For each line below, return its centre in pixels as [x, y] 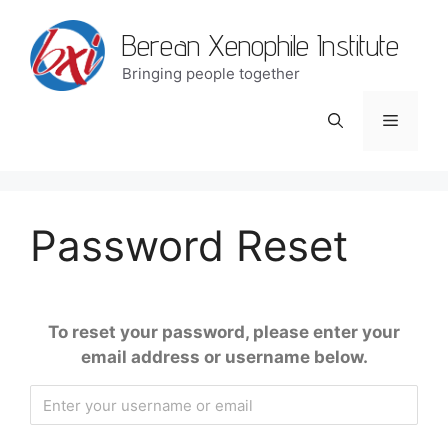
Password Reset [189, 246]
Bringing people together [211, 73]
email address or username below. [224, 357]
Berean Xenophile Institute [260, 44]
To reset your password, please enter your [224, 332]
